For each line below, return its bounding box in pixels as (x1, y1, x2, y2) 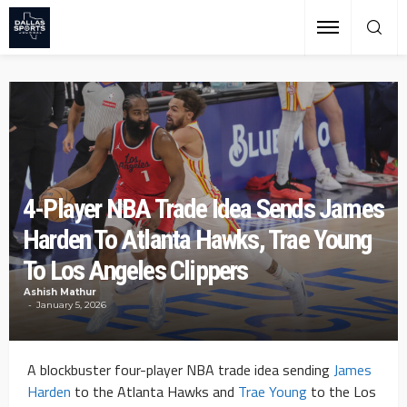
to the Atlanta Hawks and (71, 381, 238, 403)
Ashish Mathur (24, 286, 96, 299)
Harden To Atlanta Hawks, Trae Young (23, 223, 372, 256)
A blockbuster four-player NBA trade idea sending (27, 359, 333, 382)
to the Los (307, 381, 376, 403)
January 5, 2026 (36, 299, 106, 312)
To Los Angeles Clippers (23, 254, 248, 287)
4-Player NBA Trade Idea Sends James (23, 193, 384, 225)
